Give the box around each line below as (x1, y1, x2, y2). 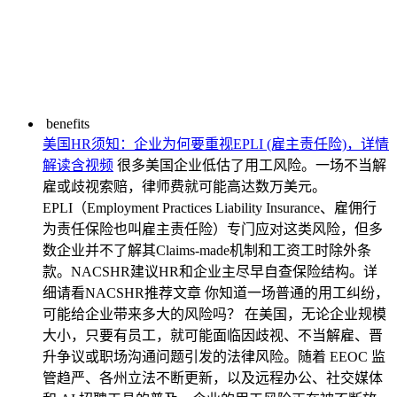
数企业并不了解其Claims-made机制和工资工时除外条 (43, 243, 371, 258)
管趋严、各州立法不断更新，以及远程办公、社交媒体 (43, 370, 383, 385)
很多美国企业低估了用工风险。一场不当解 (117, 158, 386, 173)
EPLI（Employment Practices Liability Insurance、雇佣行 (43, 200, 377, 215)
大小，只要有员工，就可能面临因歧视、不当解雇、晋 (43, 328, 383, 343)
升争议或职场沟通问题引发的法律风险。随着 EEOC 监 (43, 349, 385, 364)
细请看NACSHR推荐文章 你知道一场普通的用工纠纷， (43, 285, 389, 300)
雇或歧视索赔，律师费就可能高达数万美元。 (43, 179, 326, 194)
